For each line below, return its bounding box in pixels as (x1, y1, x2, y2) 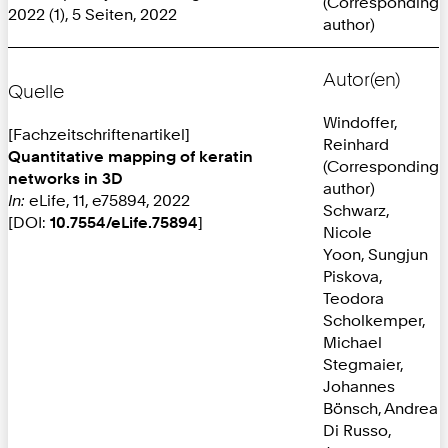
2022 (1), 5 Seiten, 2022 (8, 3, 177, 24)
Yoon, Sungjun (323, 243, 428, 264)
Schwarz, (323, 199, 389, 220)
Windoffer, (323, 111, 397, 132)
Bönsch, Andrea (323, 397, 438, 418)
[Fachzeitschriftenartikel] (8, 123, 190, 144)
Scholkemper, (323, 309, 425, 330)
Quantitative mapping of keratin (8, 145, 253, 166)
